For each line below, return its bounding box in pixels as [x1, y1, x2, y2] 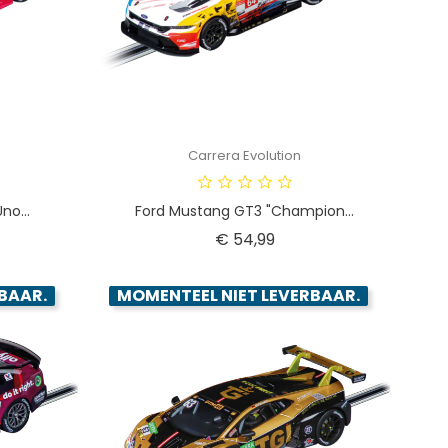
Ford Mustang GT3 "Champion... [135, 200, 355, 221]
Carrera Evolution [188, 145, 302, 165]
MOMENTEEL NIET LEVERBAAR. [116, 283, 360, 307]
